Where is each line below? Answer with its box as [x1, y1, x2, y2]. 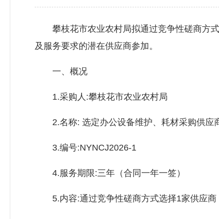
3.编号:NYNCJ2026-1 [35, 143, 136, 153]
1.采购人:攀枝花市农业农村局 [35, 92, 168, 102]
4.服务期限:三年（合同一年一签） [35, 168, 185, 178]
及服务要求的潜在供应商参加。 [35, 41, 158, 51]
